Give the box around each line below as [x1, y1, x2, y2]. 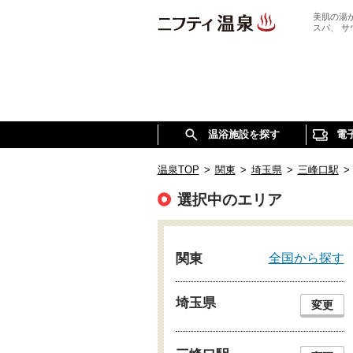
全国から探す [268, 251, 344, 265]
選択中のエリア [176, 191, 282, 208]
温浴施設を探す [208, 128, 280, 140]
